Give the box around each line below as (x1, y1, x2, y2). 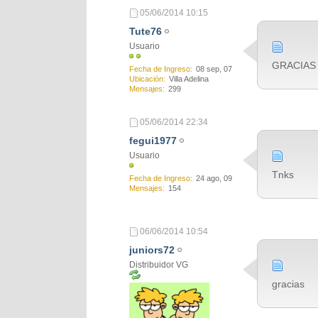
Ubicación (129, 75, 163, 83)
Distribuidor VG (129, 260, 188, 270)
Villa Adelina (169, 75, 209, 83)
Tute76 (129, 26, 162, 37)
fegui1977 (129, 135, 177, 146)
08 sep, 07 (196, 65, 232, 73)
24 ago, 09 (196, 174, 232, 182)
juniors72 (129, 244, 175, 256)
